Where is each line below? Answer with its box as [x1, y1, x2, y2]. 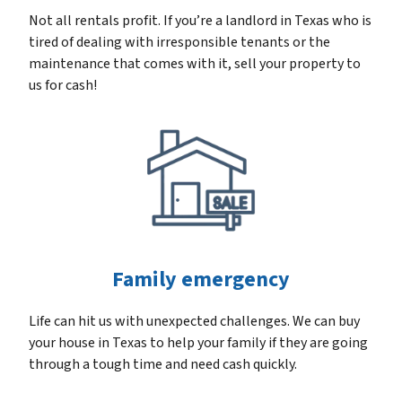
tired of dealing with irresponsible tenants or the [29, 32, 330, 53]
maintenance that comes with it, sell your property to [29, 54, 361, 74]
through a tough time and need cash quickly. [29, 354, 297, 375]
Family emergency [112, 264, 290, 296]
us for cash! [29, 75, 97, 96]
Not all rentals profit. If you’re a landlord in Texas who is [29, 11, 371, 31]
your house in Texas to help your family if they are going [29, 333, 368, 354]
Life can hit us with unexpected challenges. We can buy [29, 311, 360, 332]
